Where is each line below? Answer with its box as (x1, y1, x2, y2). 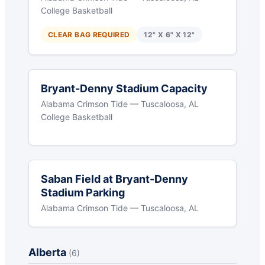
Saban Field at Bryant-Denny (41, 173, 188, 186)
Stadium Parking (41, 186, 125, 199)
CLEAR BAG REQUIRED (48, 30, 130, 40)
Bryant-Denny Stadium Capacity (41, 82, 208, 95)
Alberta (28, 246, 69, 259)
